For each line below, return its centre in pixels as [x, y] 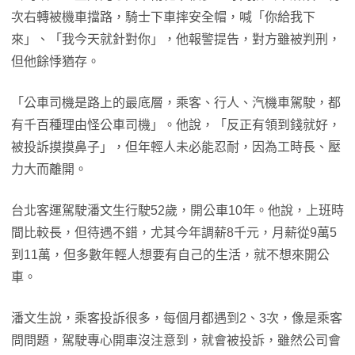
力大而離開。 [49, 169]
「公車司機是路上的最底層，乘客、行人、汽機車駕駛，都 [176, 102]
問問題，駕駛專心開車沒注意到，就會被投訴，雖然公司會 [176, 340]
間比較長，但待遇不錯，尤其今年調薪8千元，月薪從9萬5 [174, 232]
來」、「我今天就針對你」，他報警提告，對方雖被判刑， [176, 39]
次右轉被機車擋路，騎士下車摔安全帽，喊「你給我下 [163, 17]
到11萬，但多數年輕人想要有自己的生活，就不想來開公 [170, 254]
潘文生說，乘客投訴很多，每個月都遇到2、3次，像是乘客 [177, 318]
